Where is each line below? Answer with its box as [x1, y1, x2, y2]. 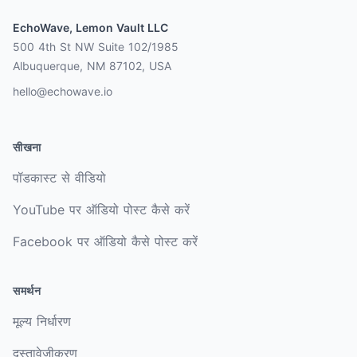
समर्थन [13, 283, 41, 297]
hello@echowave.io [13, 84, 112, 98]
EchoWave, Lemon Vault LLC [13, 20, 168, 34]
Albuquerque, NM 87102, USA [13, 58, 171, 73]
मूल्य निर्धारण [13, 312, 71, 329]
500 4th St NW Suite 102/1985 [13, 39, 178, 53]
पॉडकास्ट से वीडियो [13, 169, 106, 186]
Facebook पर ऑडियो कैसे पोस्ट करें [13, 233, 198, 249]
